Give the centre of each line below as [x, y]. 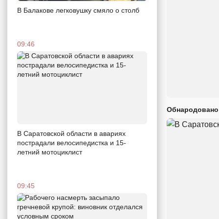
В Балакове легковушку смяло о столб [78, 10]
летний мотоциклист [50, 152]
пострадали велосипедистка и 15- [72, 143]
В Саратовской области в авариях [71, 134]
